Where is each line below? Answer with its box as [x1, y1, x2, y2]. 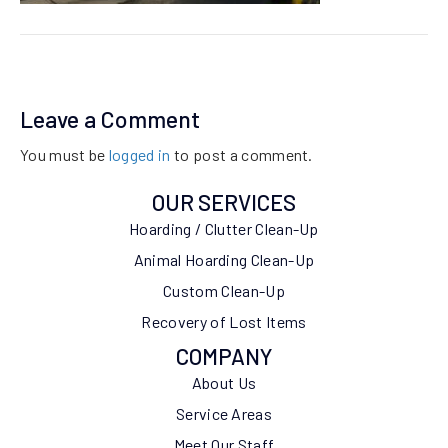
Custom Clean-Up [163, 281, 285, 301]
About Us [191, 373, 257, 393]
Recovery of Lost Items [141, 312, 307, 332]
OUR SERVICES [152, 189, 296, 216]
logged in [108, 145, 171, 165]
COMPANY [175, 343, 273, 370]
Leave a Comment [20, 105, 200, 134]
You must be [20, 145, 109, 165]
